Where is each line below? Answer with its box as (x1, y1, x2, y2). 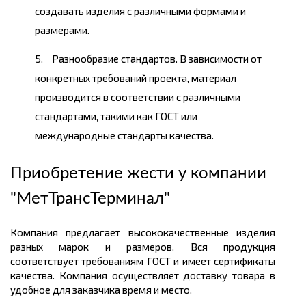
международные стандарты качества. (35, 129, 214, 142)
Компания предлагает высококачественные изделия (10, 226, 275, 239)
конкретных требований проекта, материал (35, 72, 236, 85)
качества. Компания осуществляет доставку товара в (10, 269, 275, 282)
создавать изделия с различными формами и (35, 5, 246, 18)
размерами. (35, 24, 89, 37)
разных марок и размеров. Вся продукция (10, 240, 275, 253)
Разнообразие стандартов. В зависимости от (52, 53, 262, 66)
